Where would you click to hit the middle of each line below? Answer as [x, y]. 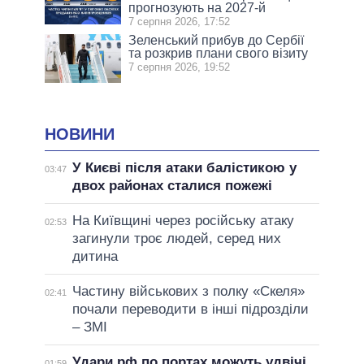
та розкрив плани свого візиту [219, 54]
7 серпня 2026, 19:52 [180, 67]
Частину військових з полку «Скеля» [188, 291]
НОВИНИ [80, 134]
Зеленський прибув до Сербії [217, 41]
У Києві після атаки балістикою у [184, 167]
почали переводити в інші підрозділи [190, 309]
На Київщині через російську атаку [183, 220]
